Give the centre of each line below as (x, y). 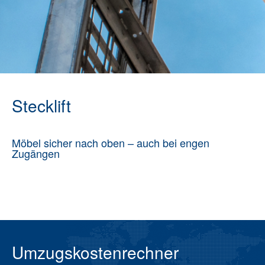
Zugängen (36, 153)
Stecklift (41, 105)
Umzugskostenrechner (95, 252)
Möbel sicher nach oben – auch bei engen (111, 143)
